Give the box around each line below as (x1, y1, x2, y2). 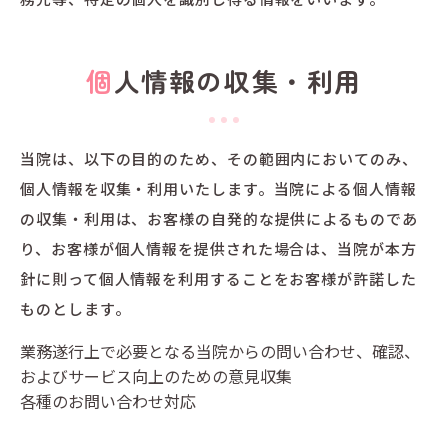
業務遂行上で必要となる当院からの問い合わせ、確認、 (20, 339, 421, 364)
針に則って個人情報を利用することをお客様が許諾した (20, 268, 417, 290)
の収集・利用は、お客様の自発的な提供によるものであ (20, 208, 418, 230)
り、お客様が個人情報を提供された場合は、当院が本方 (20, 238, 417, 260)
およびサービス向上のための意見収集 (20, 364, 293, 389)
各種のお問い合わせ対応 (20, 389, 197, 414)
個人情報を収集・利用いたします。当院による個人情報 (20, 178, 417, 200)
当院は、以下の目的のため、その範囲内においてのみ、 (20, 148, 418, 170)
